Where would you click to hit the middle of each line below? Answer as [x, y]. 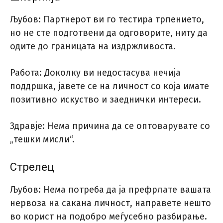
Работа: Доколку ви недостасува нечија [95, 73]
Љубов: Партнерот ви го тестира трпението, [107, 20]
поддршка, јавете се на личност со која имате [110, 86]
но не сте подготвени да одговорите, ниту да [109, 33]
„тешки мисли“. [42, 140]
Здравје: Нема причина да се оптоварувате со [110, 126]
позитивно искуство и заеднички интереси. [106, 100]
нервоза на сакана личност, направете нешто [111, 203]
